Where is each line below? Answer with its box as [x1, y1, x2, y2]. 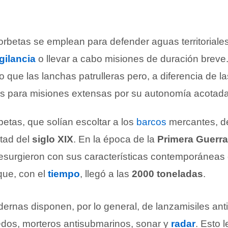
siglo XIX [32, 134, 73, 145]
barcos [136, 117, 166, 127]
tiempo [48, 168, 80, 179]
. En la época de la [73, 134, 157, 145]
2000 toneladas [132, 168, 203, 179]
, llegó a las [80, 168, 132, 179]
